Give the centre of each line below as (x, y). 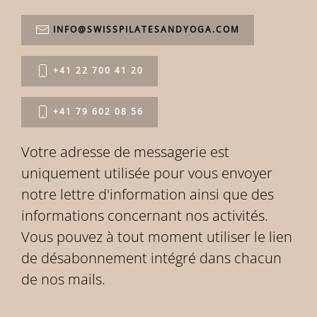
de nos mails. (63, 279)
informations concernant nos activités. (145, 215)
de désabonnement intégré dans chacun (151, 258)
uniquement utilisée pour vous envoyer (147, 173)
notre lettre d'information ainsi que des (148, 194)
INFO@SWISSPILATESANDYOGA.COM (146, 29)
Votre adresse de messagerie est (125, 152)
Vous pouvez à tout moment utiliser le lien (157, 237)
